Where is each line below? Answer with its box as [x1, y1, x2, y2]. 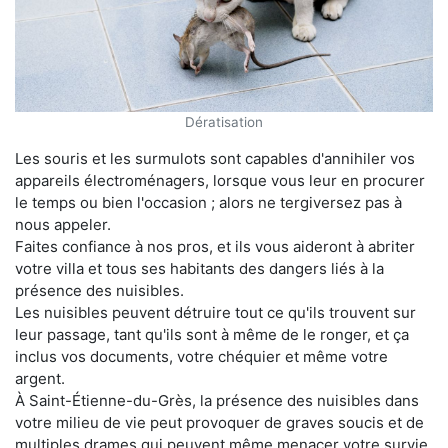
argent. [15, 368, 65, 388]
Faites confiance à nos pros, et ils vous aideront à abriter [15, 236, 415, 256]
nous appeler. [15, 214, 111, 234]
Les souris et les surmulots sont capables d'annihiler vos [15, 148, 415, 168]
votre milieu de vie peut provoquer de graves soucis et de [15, 412, 424, 432]
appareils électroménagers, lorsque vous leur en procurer [15, 170, 425, 190]
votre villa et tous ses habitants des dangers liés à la [15, 258, 384, 278]
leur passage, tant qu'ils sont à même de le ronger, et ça [15, 324, 409, 344]
